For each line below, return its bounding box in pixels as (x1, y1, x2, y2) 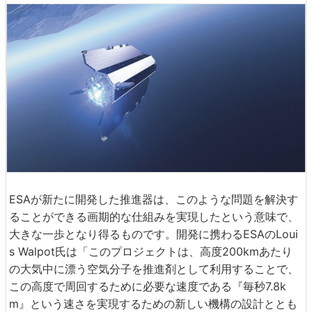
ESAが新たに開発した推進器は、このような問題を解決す (9, 192, 298, 206)
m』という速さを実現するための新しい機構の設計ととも (9, 296, 297, 311)
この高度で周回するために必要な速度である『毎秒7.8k (9, 279, 286, 293)
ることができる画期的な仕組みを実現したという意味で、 (9, 209, 299, 224)
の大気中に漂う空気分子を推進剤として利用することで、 (9, 261, 299, 276)
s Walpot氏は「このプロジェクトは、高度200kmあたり (9, 244, 292, 258)
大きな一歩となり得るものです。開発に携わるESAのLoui (9, 226, 298, 241)
